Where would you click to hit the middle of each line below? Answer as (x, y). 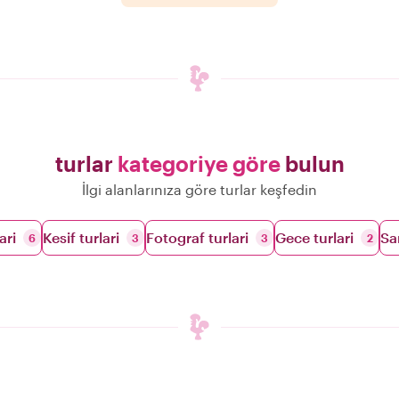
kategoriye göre (199, 163)
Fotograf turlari (197, 237)
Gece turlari (314, 237)
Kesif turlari (81, 237)
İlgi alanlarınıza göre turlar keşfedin (199, 189)
